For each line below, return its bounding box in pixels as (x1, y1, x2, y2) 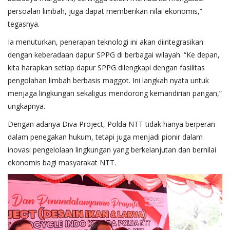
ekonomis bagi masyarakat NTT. (8, 157, 116, 167)
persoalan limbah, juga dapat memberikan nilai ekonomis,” (8, 6, 202, 16)
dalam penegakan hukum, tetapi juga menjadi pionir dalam (8, 131, 203, 142)
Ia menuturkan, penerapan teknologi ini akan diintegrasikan (8, 36, 203, 47)
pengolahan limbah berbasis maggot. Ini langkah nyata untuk (8, 75, 209, 85)
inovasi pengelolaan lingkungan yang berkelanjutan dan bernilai (8, 144, 216, 155)
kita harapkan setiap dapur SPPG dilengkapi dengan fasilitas (8, 62, 205, 72)
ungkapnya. (8, 101, 45, 111)
